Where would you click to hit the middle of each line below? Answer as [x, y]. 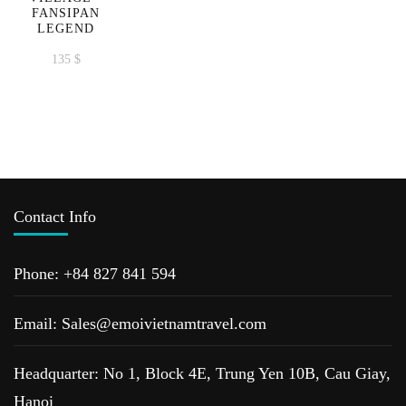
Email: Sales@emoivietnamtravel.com [140, 323]
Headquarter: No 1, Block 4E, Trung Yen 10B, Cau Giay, [202, 373]
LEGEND [66, 29]
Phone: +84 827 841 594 [95, 273]
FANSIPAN [66, 13]
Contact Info [55, 216]
